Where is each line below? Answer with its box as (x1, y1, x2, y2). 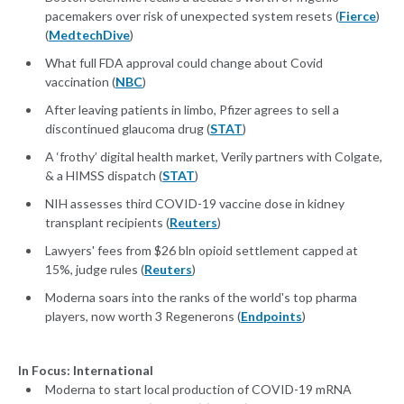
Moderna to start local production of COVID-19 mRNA (45, 381, 352, 398)
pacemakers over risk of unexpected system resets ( (45, 8, 339, 24)
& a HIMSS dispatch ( (45, 168, 162, 184)
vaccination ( (45, 74, 115, 90)
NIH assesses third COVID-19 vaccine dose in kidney (45, 196, 344, 212)
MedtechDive (49, 27, 130, 43)
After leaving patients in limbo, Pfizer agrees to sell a (45, 102, 339, 118)
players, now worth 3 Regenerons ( (45, 308, 241, 325)
